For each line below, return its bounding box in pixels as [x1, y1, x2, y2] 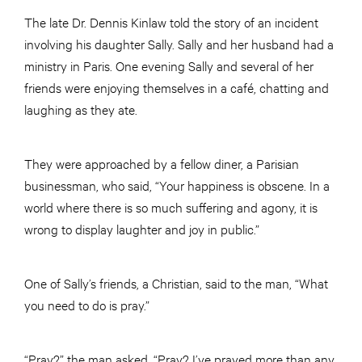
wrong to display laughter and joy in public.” [24, 220, 259, 238]
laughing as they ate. [24, 100, 137, 118]
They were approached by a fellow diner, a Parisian [24, 154, 299, 172]
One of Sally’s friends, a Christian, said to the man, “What [24, 274, 328, 292]
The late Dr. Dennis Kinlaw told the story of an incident [24, 13, 318, 31]
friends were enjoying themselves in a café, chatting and [24, 78, 329, 96]
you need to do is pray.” [24, 296, 149, 314]
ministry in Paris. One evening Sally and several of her [24, 57, 314, 74]
